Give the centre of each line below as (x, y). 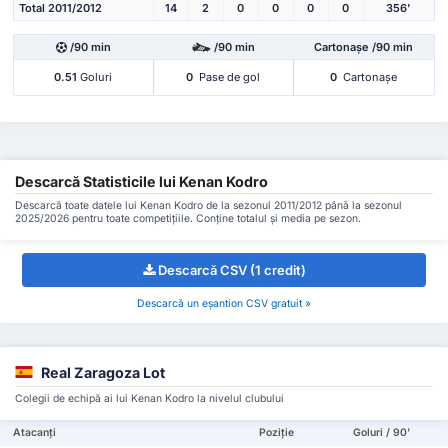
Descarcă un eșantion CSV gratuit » (224, 304)
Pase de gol (228, 76)
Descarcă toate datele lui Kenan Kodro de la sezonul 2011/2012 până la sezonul (208, 206)
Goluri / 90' (382, 432)
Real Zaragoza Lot (103, 372)
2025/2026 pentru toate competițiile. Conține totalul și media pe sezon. (188, 219)
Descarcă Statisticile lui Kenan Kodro (141, 182)
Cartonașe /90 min (364, 46)
